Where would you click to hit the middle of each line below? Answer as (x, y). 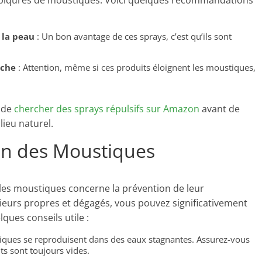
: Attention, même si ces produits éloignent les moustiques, (136, 67)
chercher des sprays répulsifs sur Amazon (107, 109)
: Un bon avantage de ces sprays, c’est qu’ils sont (133, 36)
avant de (220, 109)
